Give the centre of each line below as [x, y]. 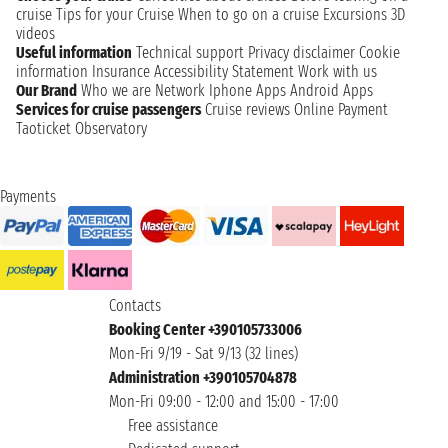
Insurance [121, 71]
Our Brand [46, 90]
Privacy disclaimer [301, 52]
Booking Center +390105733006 [205, 329]
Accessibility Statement [224, 71]
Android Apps [331, 90]
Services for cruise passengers [108, 109]
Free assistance [171, 425]
